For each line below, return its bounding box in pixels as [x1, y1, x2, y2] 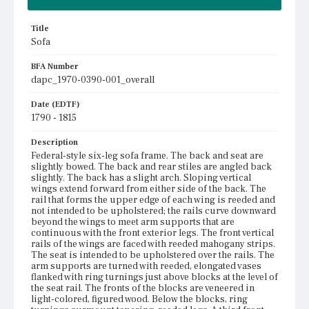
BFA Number [31, 61, 79, 72]
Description [31, 137, 78, 148]
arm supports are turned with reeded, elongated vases [31, 259, 261, 272]
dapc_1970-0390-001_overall [31, 73, 154, 86]
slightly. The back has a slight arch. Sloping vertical [31, 171, 251, 184]
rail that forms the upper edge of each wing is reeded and [31, 193, 275, 206]
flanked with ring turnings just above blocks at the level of [31, 270, 278, 283]
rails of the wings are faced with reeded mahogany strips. [31, 237, 275, 250]
